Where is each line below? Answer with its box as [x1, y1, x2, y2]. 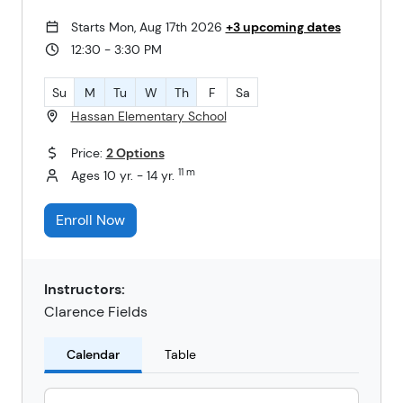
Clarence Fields [44, 302, 148, 321]
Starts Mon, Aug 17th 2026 [70, 19, 226, 35]
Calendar [67, 346, 120, 363]
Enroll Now [56, 210, 125, 229]
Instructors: [44, 280, 125, 299]
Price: [70, 145, 106, 161]
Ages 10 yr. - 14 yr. [70, 167, 178, 184]
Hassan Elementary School [70, 108, 227, 124]
